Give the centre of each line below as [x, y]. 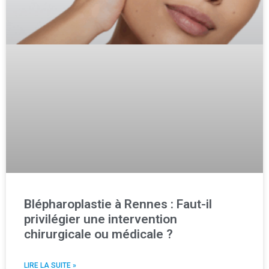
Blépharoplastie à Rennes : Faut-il [118, 204]
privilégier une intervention [101, 219]
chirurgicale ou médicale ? [98, 234]
